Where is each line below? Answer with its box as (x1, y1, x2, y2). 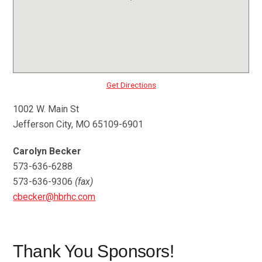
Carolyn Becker (13, 146, 82, 157)
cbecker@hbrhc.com (13, 191, 96, 203)
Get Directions (106, 80, 156, 90)
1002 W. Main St (13, 104, 80, 115)
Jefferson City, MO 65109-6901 (13, 119, 144, 130)
